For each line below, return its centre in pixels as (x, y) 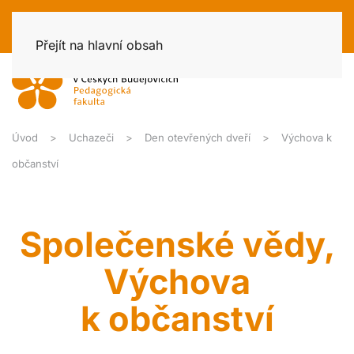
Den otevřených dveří (198, 137)
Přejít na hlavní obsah (99, 45)
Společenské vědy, (177, 244)
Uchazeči (91, 137)
